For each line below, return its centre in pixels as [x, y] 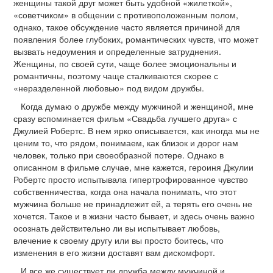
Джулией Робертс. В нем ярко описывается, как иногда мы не [136, 131]
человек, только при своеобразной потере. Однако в [119, 155]
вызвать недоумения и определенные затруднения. [117, 51]
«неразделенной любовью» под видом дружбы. [109, 88]
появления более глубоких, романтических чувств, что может [136, 39]
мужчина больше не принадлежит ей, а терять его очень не [133, 204]
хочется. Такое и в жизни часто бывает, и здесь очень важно [134, 216]
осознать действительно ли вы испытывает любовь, [117, 228]
